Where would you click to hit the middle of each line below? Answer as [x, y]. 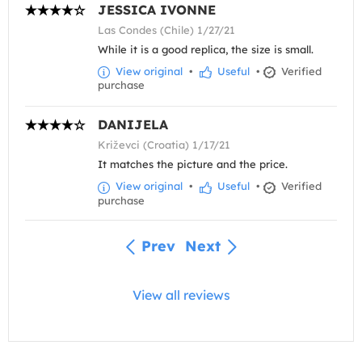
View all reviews [181, 295]
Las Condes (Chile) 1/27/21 [166, 30]
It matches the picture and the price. [193, 164]
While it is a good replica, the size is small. [206, 50]
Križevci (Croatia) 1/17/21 [164, 145]
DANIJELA [133, 125]
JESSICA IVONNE [157, 10]
